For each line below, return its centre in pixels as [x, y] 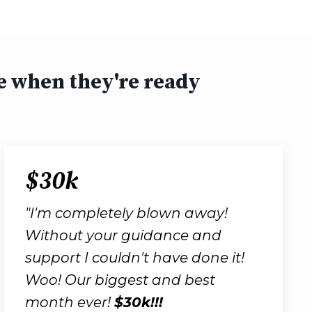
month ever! [70, 302]
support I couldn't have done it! [135, 257]
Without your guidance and [123, 235]
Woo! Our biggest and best [120, 280]
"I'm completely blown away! [126, 213]
